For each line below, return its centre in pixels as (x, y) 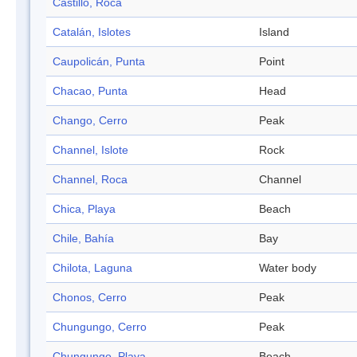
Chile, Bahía (83, 239)
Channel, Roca (90, 180)
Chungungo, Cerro (100, 327)
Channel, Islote (90, 150)
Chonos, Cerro (90, 298)
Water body (288, 268)
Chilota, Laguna (92, 268)
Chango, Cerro (90, 121)
